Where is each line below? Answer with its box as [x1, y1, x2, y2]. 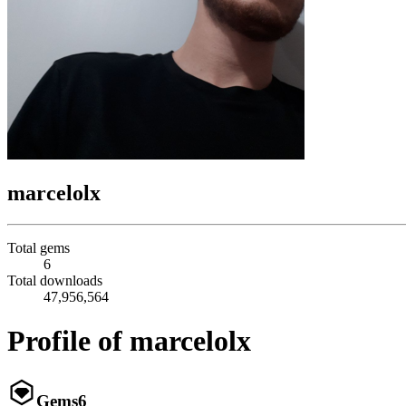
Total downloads [7, 272, 102, 288]
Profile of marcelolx [7, 324, 251, 358]
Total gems [7, 239, 70, 256]
